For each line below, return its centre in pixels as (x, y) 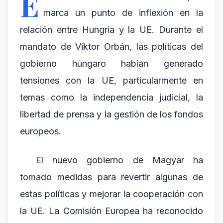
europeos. (41, 131)
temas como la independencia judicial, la (111, 97)
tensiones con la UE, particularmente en (111, 80)
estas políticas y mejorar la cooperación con (111, 194)
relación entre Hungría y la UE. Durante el (111, 30)
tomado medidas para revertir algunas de (111, 177)
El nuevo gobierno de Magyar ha (119, 160)
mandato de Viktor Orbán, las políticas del (111, 47)
